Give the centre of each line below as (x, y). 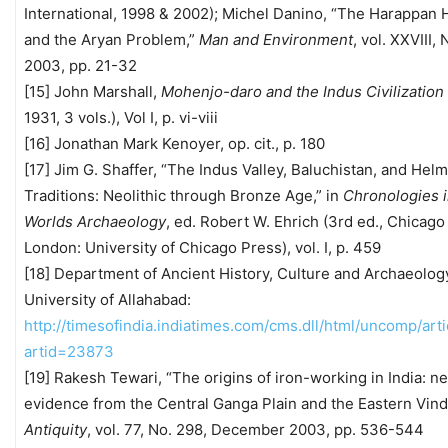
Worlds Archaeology (95, 221)
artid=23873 (69, 351)
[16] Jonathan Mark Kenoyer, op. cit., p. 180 (174, 143)
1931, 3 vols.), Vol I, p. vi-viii (121, 117)
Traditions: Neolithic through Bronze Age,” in (183, 195)
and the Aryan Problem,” (111, 39)
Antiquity (55, 429)
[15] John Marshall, (92, 91)
